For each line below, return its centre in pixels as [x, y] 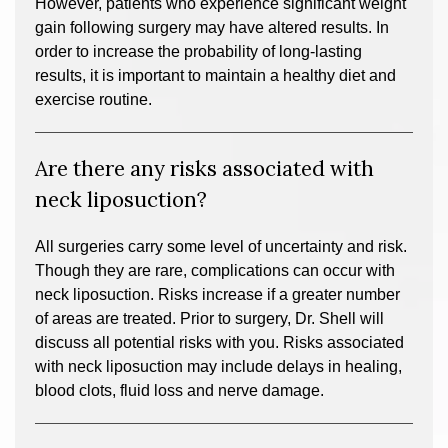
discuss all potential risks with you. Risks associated [219, 342]
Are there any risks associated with [204, 168]
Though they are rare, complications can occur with [215, 270]
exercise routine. [93, 99]
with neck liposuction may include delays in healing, [218, 366]
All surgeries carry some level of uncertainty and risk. [221, 246]
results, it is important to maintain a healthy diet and [215, 75]
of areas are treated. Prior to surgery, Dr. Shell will [209, 318]
